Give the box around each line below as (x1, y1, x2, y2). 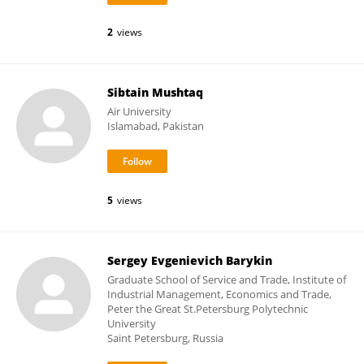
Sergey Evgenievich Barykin (107, 253, 272, 268)
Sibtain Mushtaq (107, 84, 203, 100)
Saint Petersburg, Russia (107, 331, 223, 345)
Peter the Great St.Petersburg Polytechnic (107, 301, 308, 316)
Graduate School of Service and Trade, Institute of (107, 272, 346, 287)
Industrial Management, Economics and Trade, (107, 287, 331, 301)
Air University (107, 104, 171, 119)
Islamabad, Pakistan (107, 119, 204, 133)
